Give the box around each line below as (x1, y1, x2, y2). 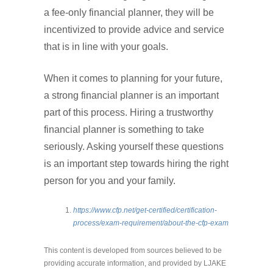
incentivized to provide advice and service (44, 24, 224, 35)
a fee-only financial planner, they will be (44, 7, 214, 18)
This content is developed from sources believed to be (44, 246, 222, 255)
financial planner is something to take (44, 124, 204, 135)
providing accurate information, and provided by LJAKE (44, 259, 226, 268)
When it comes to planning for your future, (44, 73, 222, 84)
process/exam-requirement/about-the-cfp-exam (73, 219, 229, 228)
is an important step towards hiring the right (44, 158, 229, 169)
